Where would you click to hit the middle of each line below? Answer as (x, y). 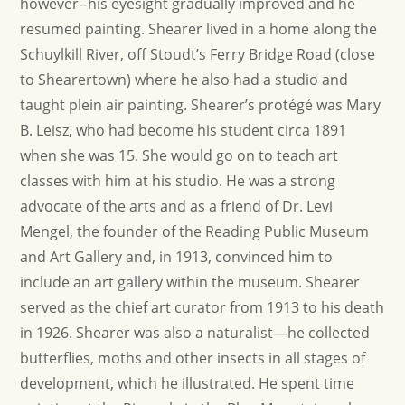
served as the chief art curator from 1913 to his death (202, 307)
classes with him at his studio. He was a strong (178, 181)
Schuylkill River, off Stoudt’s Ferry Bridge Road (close (198, 54)
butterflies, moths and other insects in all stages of (193, 358)
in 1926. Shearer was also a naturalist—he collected (195, 333)
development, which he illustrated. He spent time (188, 383)
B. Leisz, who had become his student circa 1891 (184, 130)
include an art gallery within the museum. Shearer (190, 282)
